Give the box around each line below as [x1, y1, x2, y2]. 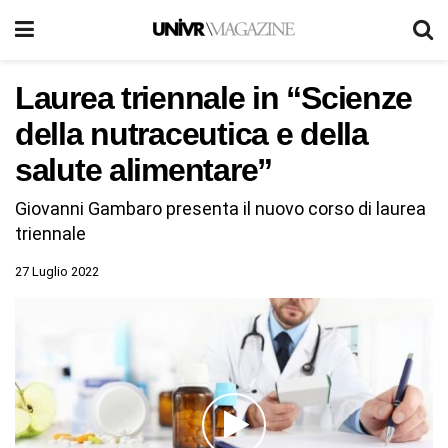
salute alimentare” [15, 152, 272, 188]
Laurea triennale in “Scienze [15, 80, 413, 116]
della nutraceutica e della [15, 116, 368, 152]
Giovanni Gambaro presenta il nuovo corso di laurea [15, 197, 426, 219]
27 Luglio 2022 [15, 263, 99, 279]
